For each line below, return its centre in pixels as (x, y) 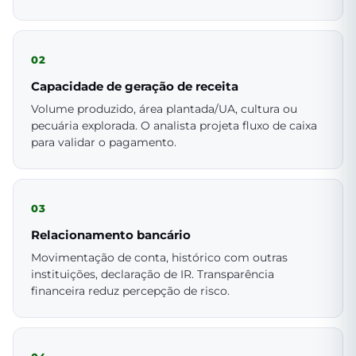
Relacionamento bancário (111, 234)
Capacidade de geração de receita (135, 86)
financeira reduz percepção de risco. (130, 290)
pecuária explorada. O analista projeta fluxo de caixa (174, 125)
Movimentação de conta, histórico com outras (159, 257)
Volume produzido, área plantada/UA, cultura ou (164, 108)
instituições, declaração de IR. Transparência (153, 274)
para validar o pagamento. (104, 142)
